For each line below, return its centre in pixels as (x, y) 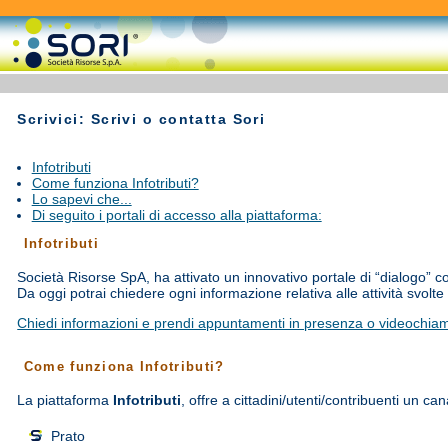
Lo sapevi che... (81, 198)
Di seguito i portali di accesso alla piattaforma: (176, 214)
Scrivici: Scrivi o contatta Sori (141, 118)
